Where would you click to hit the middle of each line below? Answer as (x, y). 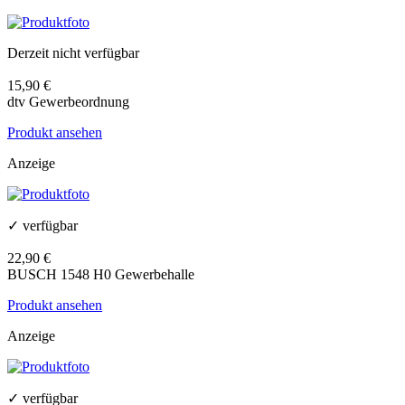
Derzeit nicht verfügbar (73, 53)
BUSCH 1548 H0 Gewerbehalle (101, 275)
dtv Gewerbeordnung (68, 102)
